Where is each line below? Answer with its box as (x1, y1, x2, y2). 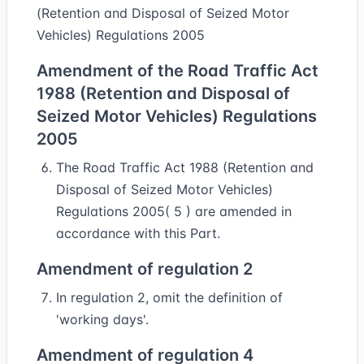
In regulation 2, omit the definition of (56, 289, 283, 305)
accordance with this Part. (56, 225, 220, 241)
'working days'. (56, 311, 149, 327)
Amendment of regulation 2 (37, 259, 253, 279)
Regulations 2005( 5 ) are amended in (56, 203, 292, 219)
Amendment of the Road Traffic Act (37, 61, 318, 80)
